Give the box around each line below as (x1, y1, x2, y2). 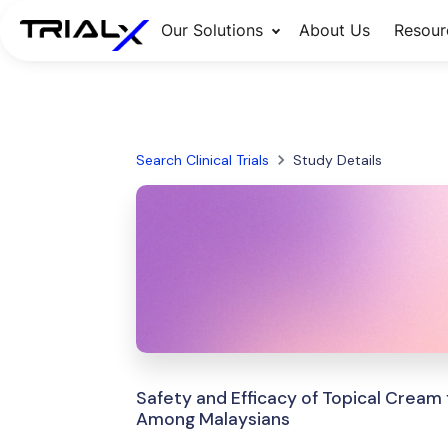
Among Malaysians (135, 408, 290, 430)
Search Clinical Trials (135, 151, 269, 169)
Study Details (292, 151, 382, 169)
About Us (298, 20, 370, 40)
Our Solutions (160, 20, 263, 40)
